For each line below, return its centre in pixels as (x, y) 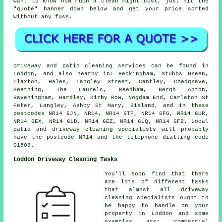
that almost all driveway (157, 190)
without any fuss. (43, 17)
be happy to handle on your (157, 206)
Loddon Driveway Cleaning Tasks (66, 160)
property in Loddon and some (157, 214)
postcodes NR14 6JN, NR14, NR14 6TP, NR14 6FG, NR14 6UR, (111, 114)
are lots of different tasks (157, 182)
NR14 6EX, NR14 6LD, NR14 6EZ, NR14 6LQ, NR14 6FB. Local (111, 122)
